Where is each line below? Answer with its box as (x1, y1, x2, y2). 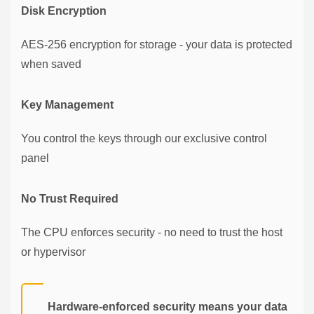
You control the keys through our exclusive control (21, 132, 267, 144)
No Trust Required (21, 192, 118, 205)
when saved (21, 57, 81, 70)
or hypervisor (21, 245, 86, 258)
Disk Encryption (21, 4, 107, 17)
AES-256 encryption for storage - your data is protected (21, 38, 292, 50)
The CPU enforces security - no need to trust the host (21, 226, 282, 238)
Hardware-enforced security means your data (48, 300, 287, 313)
